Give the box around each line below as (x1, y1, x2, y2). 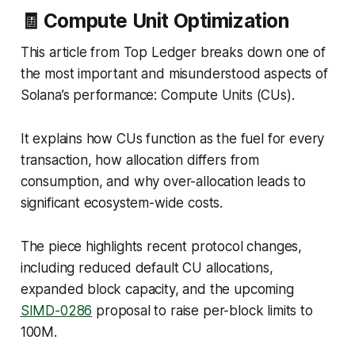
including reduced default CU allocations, (20, 259, 273, 276)
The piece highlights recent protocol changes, (20, 238, 303, 254)
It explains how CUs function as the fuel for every (20, 130, 325, 147)
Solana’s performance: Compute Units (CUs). (20, 86, 299, 103)
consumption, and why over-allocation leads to (20, 173, 307, 189)
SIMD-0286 (20, 302, 93, 319)
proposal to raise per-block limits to (92, 302, 313, 319)
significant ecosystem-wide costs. (20, 194, 227, 211)
